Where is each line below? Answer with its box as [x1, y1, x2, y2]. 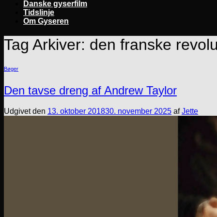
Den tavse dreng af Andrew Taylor [4, 84, 177, 97]
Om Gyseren [23, 17, 69, 25]
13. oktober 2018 [47, 107, 105, 116]
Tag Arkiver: [4, 36, 90, 54]
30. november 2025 [105, 107, 171, 116]
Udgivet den [4, 107, 47, 116]
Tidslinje [23, 8, 54, 16]
